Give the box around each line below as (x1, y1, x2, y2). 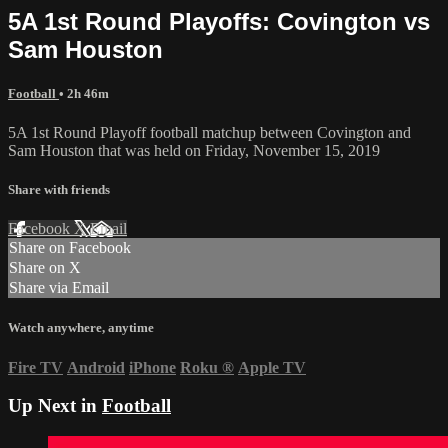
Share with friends (8, 182, 110, 198)
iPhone (129, 358, 176, 376)
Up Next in (8, 395, 102, 417)
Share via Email (9, 279, 109, 297)
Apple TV (238, 358, 306, 376)
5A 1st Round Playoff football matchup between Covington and (8, 123, 411, 141)
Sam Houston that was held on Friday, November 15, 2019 (8, 141, 380, 159)
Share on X (9, 259, 81, 277)
